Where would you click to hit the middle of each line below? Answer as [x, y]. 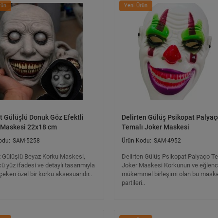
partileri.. [133, 183]
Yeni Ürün [136, 6]
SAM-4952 [167, 141]
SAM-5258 [26, 141]
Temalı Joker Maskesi [155, 127]
